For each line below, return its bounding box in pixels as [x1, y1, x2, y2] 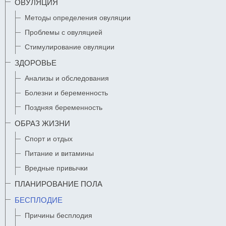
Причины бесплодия [25, 211, 92, 219]
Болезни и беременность [25, 88, 108, 97]
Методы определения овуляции [25, 13, 131, 22]
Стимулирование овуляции [25, 42, 115, 51]
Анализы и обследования [25, 74, 109, 82]
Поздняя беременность [25, 103, 102, 111]
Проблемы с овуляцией [25, 28, 102, 36]
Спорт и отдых [25, 134, 73, 143]
